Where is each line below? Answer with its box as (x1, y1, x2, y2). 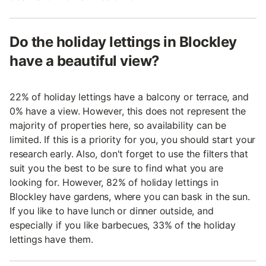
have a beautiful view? (9, 52, 160, 69)
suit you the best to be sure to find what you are (9, 161, 223, 174)
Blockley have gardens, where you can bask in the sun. (9, 190, 250, 202)
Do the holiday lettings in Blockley (9, 33, 237, 50)
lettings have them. (9, 233, 93, 245)
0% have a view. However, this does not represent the (9, 104, 246, 117)
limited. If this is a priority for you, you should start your (9, 133, 256, 145)
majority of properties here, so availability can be (9, 119, 227, 131)
